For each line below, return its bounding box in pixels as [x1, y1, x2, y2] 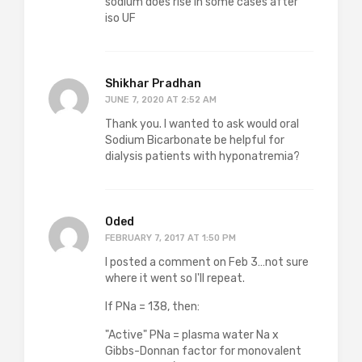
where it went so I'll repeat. [105, 271, 245, 285]
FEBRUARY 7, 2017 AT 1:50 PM [105, 232, 236, 243]
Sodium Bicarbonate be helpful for [105, 133, 284, 147]
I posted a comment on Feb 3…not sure [105, 255, 309, 269]
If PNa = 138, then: [105, 299, 200, 314]
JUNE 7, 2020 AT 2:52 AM [105, 94, 217, 105]
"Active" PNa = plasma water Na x [105, 327, 279, 342]
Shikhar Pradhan [105, 76, 201, 90]
